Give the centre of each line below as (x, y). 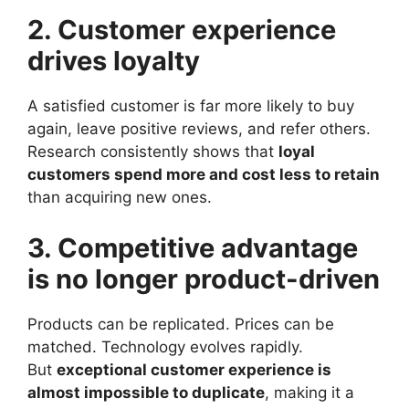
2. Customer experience (182, 30)
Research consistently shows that (153, 152)
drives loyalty (114, 61)
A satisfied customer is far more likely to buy (191, 106)
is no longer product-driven (204, 278)
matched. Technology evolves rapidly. (165, 346)
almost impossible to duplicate (146, 392)
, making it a (309, 392)
